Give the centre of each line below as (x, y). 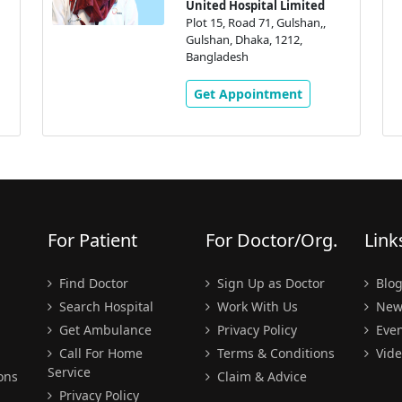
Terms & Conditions (274, 354)
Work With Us (256, 307)
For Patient (92, 240)
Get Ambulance (103, 330)
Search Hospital (104, 307)
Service (69, 372)
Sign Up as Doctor (269, 284)
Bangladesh (217, 57)
